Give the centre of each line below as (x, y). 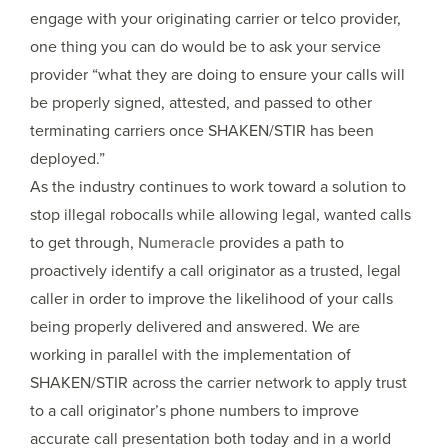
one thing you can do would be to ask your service (205, 47)
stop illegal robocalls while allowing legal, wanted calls (220, 215)
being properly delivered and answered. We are (195, 327)
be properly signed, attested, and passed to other (201, 103)
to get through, (84, 243)
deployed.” (67, 159)
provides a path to (279, 243)
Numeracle (176, 243)
